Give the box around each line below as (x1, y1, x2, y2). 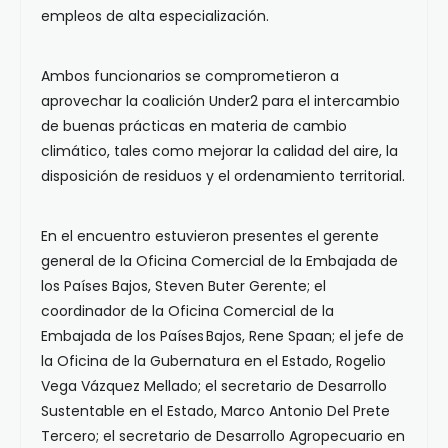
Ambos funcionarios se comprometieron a (41, 66, 339, 86)
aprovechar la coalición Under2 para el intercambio (41, 91, 400, 111)
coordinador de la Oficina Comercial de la (41, 301, 334, 321)
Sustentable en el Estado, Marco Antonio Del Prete (41, 401, 390, 421)
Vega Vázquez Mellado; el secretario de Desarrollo (41, 376, 387, 396)
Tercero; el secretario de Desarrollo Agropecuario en (41, 426, 405, 446)
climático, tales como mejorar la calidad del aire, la (41, 141, 398, 161)
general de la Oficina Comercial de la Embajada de (41, 251, 398, 271)
